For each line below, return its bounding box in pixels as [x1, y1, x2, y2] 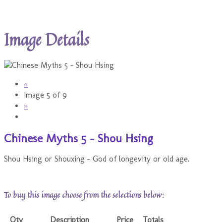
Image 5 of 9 [24, 90, 67, 100]
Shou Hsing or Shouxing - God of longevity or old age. [4, 154, 189, 164]
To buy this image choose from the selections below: [4, 188, 164, 201]
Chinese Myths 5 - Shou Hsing [4, 130, 153, 145]
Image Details [4, 27, 89, 52]
